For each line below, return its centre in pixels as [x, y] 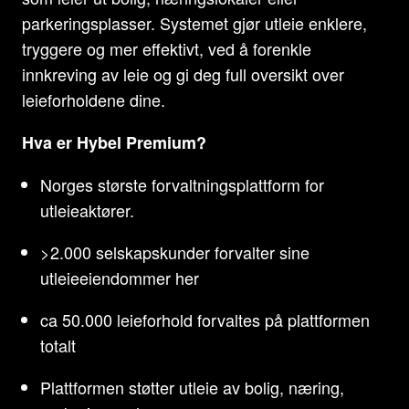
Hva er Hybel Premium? [114, 142]
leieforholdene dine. [94, 100]
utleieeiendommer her [120, 278]
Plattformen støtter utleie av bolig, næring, [192, 387]
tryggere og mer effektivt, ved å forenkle [167, 48]
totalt [58, 345]
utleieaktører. [87, 210]
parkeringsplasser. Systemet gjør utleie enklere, [194, 23]
